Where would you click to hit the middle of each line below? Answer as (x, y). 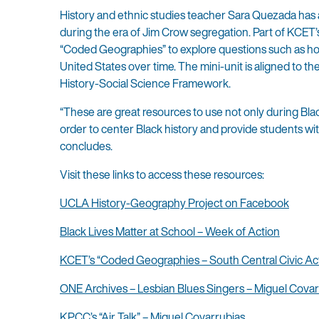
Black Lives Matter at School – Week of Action (170, 232)
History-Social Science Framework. (145, 84)
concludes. (87, 146)
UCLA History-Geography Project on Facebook (174, 203)
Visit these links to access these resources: (162, 175)
